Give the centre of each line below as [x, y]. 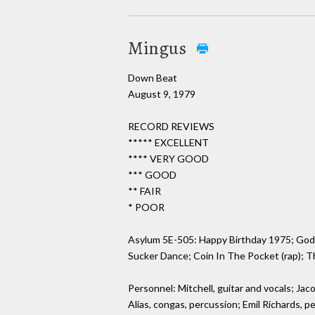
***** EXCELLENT [168, 143]
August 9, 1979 [162, 94]
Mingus [159, 48]
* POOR [146, 207]
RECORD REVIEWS [171, 127]
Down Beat [153, 77]
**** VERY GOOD [168, 159]
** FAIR [144, 191]
